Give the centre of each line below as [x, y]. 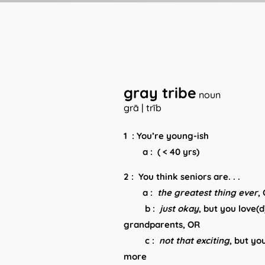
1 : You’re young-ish [167, 136]
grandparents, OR [163, 225]
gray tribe [160, 92]
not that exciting [195, 241]
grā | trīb [143, 107]
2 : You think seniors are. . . [182, 177]
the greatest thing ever [208, 193]
